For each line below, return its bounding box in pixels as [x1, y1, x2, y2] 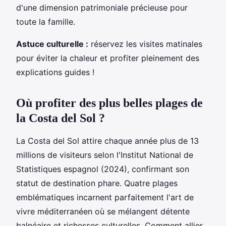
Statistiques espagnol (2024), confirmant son [16, 163, 189, 174]
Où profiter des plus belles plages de [16, 96, 203, 109]
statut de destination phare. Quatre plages [16, 178, 178, 188]
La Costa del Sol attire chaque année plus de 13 [16, 135, 199, 146]
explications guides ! [16, 67, 94, 77]
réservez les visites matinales [88, 38, 202, 49]
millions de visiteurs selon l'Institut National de [16, 149, 193, 160]
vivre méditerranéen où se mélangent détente [16, 206, 190, 216]
